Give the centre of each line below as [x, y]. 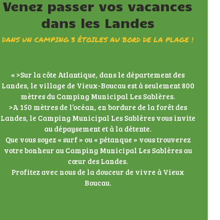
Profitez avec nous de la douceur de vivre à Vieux [98, 172]
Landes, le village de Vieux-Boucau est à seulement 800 [98, 85]
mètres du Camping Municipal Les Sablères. [98, 96]
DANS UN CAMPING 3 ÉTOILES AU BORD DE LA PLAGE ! [98, 39]
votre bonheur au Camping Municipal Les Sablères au [98, 150]
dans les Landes [98, 22]
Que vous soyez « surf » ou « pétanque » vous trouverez [98, 139]
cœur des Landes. [98, 161]
